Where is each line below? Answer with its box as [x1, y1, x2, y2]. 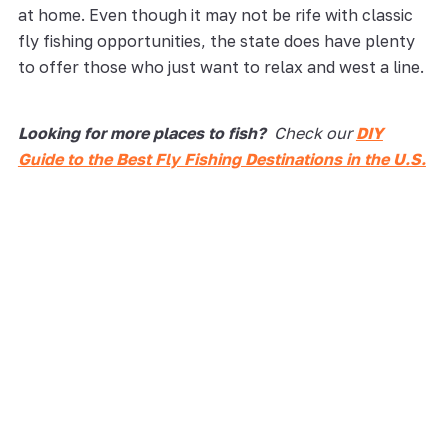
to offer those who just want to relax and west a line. [17, 56, 424, 77]
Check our [265, 122, 356, 143]
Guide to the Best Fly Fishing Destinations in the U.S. [17, 148, 426, 169]
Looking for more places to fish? [17, 122, 266, 143]
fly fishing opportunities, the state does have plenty [17, 30, 415, 51]
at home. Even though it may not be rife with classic [17, 4, 413, 25]
